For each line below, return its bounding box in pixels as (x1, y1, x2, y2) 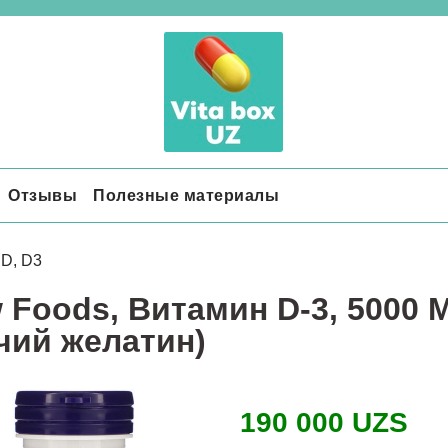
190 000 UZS (239, 407, 408, 439)
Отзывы (8, 186, 77, 204)
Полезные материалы (93, 186, 279, 204)
